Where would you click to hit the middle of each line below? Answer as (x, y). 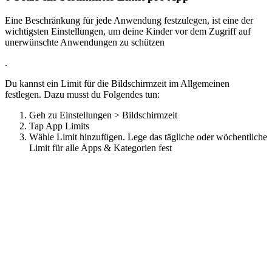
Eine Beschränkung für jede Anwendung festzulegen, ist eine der (129, 21)
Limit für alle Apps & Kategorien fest (100, 148)
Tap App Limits (59, 126)
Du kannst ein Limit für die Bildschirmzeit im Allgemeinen (117, 84)
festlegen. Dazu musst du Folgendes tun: (82, 95)
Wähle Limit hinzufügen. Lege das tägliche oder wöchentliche (148, 137)
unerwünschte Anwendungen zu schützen (85, 42)
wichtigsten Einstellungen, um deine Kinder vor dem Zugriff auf (128, 32)
